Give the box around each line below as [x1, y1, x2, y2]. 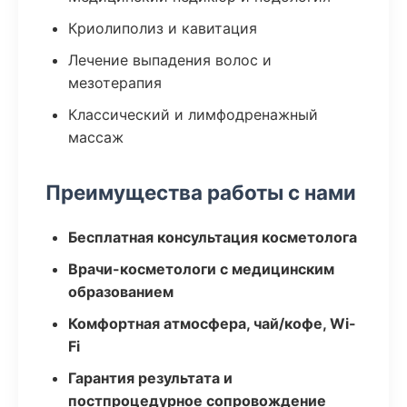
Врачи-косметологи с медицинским [68, 260, 334, 278]
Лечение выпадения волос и [68, 51, 272, 69]
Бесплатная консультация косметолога [68, 228, 357, 246]
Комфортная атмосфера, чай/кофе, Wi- [68, 314, 356, 333]
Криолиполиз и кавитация [68, 19, 257, 37]
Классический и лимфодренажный [68, 105, 318, 124]
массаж [68, 128, 124, 146]
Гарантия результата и [68, 369, 233, 387]
